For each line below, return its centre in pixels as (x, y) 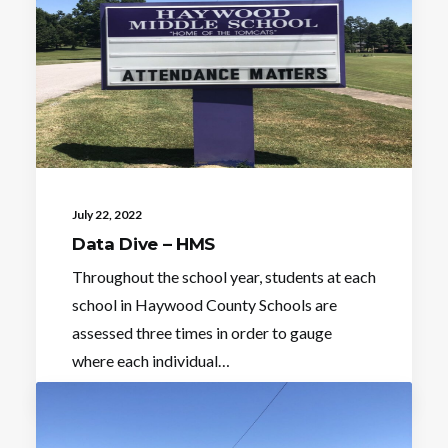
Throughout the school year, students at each (224, 276)
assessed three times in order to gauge (202, 332)
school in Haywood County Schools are (204, 304)
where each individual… (151, 360)
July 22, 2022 (107, 214)
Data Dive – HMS (143, 243)
